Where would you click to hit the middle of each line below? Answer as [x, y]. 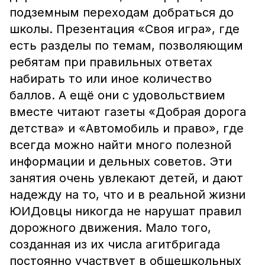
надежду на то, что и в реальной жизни [127, 195]
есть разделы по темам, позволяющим [126, 46]
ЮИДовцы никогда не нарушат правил [125, 211]
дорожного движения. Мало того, [110, 228]
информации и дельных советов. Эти [121, 161]
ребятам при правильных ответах [111, 62]
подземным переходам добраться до [122, 12]
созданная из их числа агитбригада [115, 244]
